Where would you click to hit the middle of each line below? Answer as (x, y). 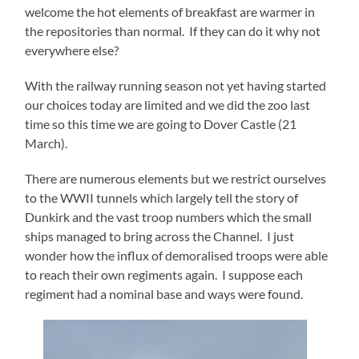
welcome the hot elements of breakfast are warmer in (170, 12)
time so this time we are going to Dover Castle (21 (161, 124)
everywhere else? (72, 50)
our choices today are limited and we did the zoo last (168, 105)
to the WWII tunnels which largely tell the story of (162, 198)
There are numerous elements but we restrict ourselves (176, 179)
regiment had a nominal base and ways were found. (164, 294)
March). (46, 143)
